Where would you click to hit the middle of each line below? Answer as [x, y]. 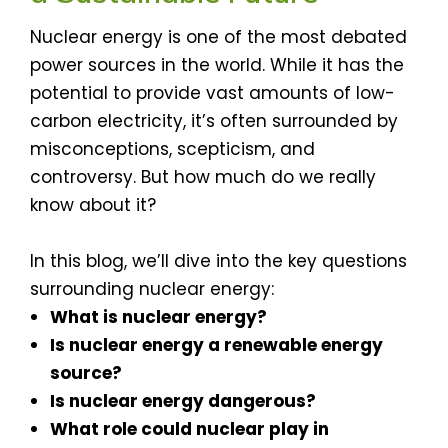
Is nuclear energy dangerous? [183, 400]
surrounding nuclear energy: [152, 288]
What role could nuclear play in [189, 428]
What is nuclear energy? [158, 316]
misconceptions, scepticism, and [172, 148]
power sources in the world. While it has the [217, 64]
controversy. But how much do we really [203, 176]
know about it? [93, 204]
